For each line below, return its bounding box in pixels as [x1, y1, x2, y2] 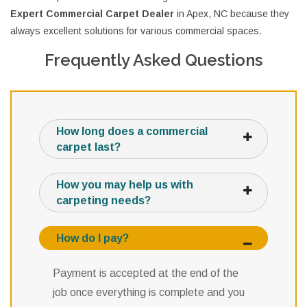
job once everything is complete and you [53, 286, 245, 299]
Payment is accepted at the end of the [53, 267, 238, 280]
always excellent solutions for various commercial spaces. [10, 25, 262, 37]
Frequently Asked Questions [45, 50, 262, 71]
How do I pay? [56, 232, 129, 245]
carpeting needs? [56, 195, 151, 207]
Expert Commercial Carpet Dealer [10, 8, 174, 20]
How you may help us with [56, 179, 193, 191]
